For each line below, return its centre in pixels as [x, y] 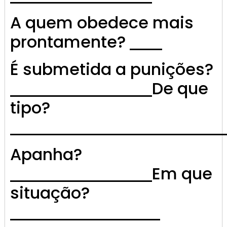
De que [180, 89]
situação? [50, 193]
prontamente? [70, 42]
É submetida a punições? [112, 69]
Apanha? [46, 155]
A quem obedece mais [102, 23]
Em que [182, 174]
